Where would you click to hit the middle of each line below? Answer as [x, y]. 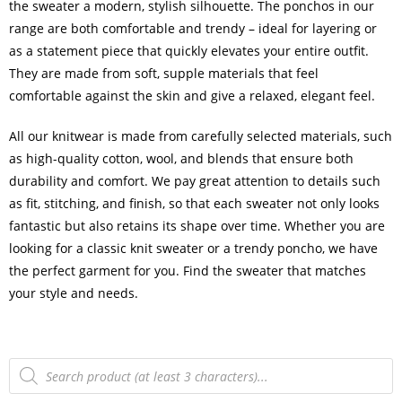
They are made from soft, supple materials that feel [164, 74]
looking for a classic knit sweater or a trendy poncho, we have [193, 249]
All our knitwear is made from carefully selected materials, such [201, 136]
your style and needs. [75, 293]
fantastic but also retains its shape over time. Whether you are [197, 226]
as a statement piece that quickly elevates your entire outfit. [189, 51]
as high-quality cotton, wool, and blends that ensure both [181, 159]
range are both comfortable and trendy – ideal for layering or [193, 29]
